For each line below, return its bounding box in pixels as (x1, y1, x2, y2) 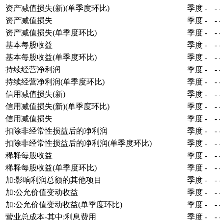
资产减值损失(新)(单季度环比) (5, 3, 110, 12)
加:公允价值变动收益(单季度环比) (5, 200, 122, 209)
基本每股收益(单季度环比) (5, 53, 97, 61)
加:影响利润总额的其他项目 (5, 175, 102, 184)
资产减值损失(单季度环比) (5, 28, 97, 37)
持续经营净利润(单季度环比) (5, 77, 105, 86)
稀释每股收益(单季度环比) (5, 163, 97, 172)
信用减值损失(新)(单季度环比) (5, 102, 110, 110)
